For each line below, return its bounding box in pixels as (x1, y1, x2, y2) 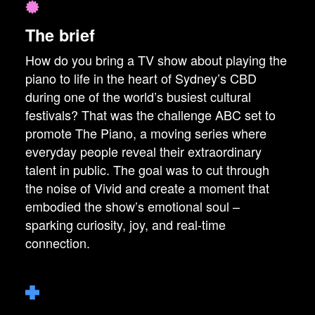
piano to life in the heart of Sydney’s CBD (25, 69, 257, 88)
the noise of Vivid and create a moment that (25, 179, 269, 198)
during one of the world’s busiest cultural (25, 87, 251, 106)
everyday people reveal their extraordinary (25, 142, 262, 161)
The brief (25, 23, 95, 47)
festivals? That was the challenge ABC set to (25, 105, 276, 124)
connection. (25, 233, 90, 252)
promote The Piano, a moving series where (25, 124, 266, 143)
